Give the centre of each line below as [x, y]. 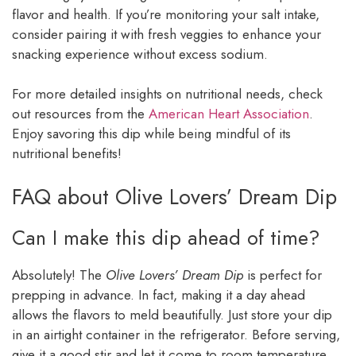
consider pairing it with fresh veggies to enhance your [166, 34]
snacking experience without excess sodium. [140, 54]
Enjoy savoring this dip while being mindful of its [151, 134]
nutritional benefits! [67, 154]
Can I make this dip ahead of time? [166, 237]
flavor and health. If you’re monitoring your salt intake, [166, 14]
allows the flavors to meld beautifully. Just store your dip [172, 314]
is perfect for [282, 275]
